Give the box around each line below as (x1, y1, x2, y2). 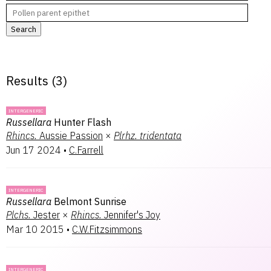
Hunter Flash (54, 116, 111, 128)
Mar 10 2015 (6, 223, 64, 235)
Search (11, 24, 36, 34)
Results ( (6, 73, 56, 89)
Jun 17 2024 (6, 144, 61, 156)
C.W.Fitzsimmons (72, 223, 142, 235)
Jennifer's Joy (104, 209, 160, 221)
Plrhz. (114, 129, 137, 142)
